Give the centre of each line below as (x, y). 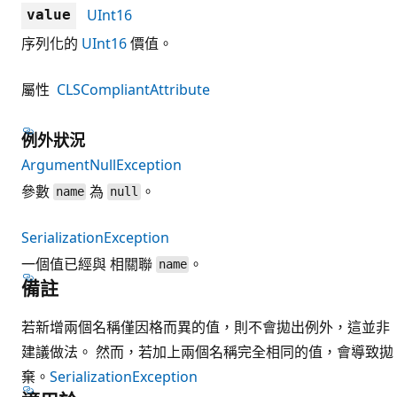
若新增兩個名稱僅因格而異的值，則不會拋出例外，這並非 (206, 327)
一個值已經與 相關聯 (89, 264)
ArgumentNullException (101, 164)
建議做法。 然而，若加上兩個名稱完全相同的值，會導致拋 (207, 351)
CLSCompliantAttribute (133, 89)
